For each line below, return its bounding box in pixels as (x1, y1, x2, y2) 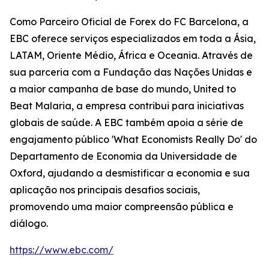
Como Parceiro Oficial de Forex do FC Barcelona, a (10, 16, 249, 28)
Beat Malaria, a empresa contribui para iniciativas (10, 100, 244, 112)
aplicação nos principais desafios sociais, (10, 184, 200, 196)
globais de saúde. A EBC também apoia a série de (10, 116, 243, 129)
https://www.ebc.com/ (10, 244, 113, 256)
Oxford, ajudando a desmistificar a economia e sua (10, 167, 250, 180)
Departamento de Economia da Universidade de (10, 150, 237, 163)
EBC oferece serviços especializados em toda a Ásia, (10, 32, 256, 45)
